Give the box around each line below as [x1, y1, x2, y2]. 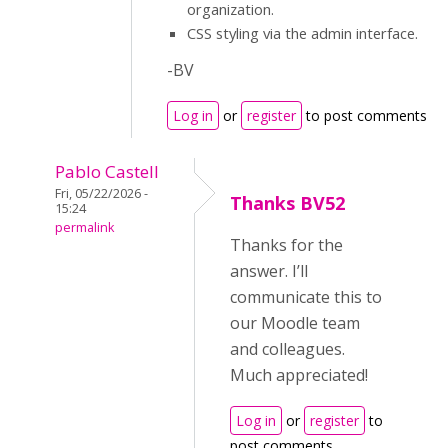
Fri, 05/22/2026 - [55, 185, 148, 202]
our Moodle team [230, 312, 360, 334]
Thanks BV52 [230, 191, 345, 215]
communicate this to [230, 286, 382, 308]
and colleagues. [230, 338, 345, 360]
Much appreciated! [230, 364, 368, 386]
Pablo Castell [55, 160, 159, 183]
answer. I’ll [230, 260, 308, 282]
